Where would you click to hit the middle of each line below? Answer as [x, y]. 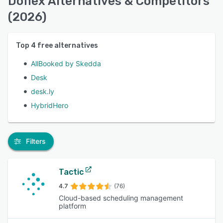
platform [72, 206]
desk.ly [43, 91]
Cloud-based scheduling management [121, 198]
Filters [36, 141]
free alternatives [67, 46]
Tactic [71, 172]
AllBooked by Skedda [66, 63]
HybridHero [50, 105]
